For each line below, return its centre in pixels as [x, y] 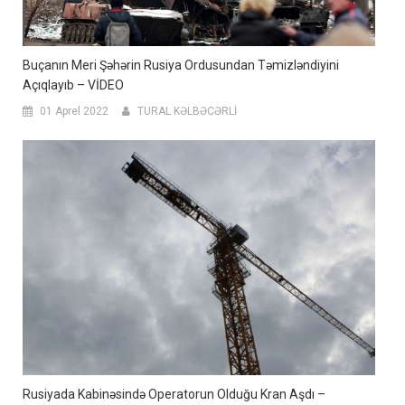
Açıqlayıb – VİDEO [73, 85]
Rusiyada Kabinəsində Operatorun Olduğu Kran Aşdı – [174, 394]
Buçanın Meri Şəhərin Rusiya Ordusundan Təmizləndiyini [181, 66]
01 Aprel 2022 [74, 112]
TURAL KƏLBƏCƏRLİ [187, 112]
